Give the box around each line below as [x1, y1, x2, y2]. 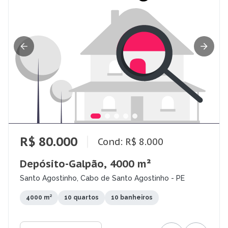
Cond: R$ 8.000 [98, 135, 163, 148]
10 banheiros [111, 194, 153, 202]
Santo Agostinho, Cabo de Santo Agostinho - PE [20, 174, 185, 183]
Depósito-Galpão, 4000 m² [20, 157, 151, 171]
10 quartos [64, 194, 99, 202]
